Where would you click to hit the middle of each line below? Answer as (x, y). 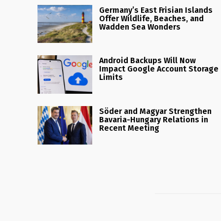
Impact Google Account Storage (159, 69)
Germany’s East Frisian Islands (156, 10)
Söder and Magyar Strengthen (156, 111)
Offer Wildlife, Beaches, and (152, 18)
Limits (111, 77)
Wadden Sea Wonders (140, 27)
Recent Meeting (129, 128)
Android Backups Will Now (148, 61)
